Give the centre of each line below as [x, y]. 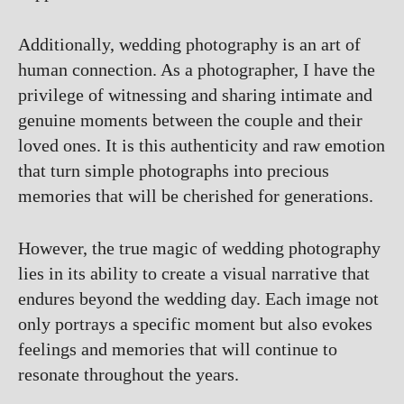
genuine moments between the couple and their [190, 120]
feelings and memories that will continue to [178, 349]
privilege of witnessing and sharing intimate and [195, 95]
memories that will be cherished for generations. [196, 196]
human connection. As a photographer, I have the [197, 69]
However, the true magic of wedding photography [199, 248]
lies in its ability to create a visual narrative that [194, 273]
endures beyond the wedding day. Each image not [198, 298]
